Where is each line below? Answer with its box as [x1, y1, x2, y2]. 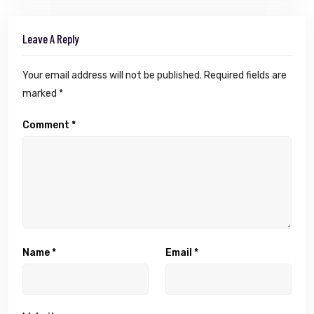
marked [22, 88, 59, 100]
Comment [22, 119, 71, 132]
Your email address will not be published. [22, 69, 202, 82]
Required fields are [204, 69, 287, 82]
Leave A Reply [22, 32, 79, 46]
